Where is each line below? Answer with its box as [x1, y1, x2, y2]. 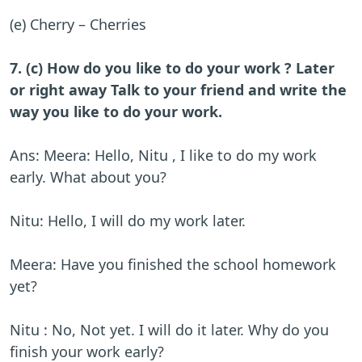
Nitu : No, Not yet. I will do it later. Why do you [10, 320, 329, 340]
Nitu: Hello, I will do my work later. [10, 211, 246, 231]
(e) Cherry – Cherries [10, 15, 146, 35]
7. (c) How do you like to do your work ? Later [10, 58, 335, 78]
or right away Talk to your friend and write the [10, 80, 347, 100]
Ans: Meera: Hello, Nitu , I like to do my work [10, 145, 317, 166]
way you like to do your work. [10, 102, 222, 122]
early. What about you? [10, 167, 166, 187]
